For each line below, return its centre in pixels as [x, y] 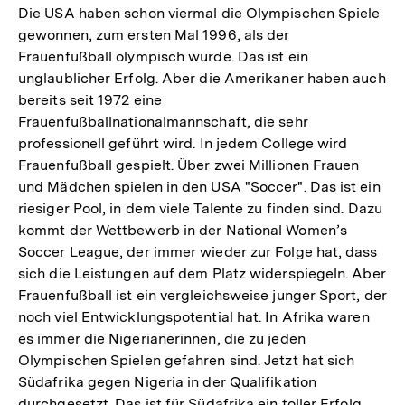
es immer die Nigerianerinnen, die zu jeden [162, 339]
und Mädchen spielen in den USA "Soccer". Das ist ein [199, 187]
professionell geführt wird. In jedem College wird [183, 144]
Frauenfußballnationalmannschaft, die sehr [163, 122]
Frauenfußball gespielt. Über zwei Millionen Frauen [189, 165]
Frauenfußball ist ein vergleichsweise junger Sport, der [202, 296]
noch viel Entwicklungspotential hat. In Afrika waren [194, 317]
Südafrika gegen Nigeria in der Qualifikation [167, 382]
